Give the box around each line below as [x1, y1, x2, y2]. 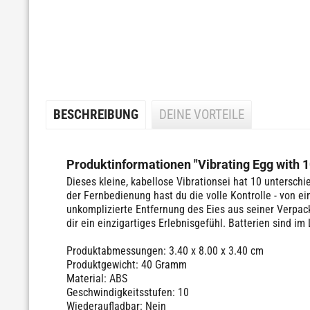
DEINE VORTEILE [159, 107, 244, 122]
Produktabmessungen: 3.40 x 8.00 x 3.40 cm [66, 244, 264, 257]
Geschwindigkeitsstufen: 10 [66, 286, 189, 299]
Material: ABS [66, 272, 127, 285]
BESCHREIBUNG [53, 107, 138, 122]
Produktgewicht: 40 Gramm [66, 258, 187, 271]
